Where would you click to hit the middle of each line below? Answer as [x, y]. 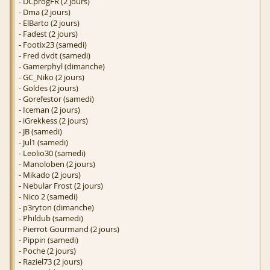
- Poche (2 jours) [47, 251]
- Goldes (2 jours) [49, 88]
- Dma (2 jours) [45, 12]
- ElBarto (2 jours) [49, 23]
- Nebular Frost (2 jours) [61, 186]
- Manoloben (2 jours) [57, 164]
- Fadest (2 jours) [48, 34]
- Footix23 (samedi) [53, 45]
